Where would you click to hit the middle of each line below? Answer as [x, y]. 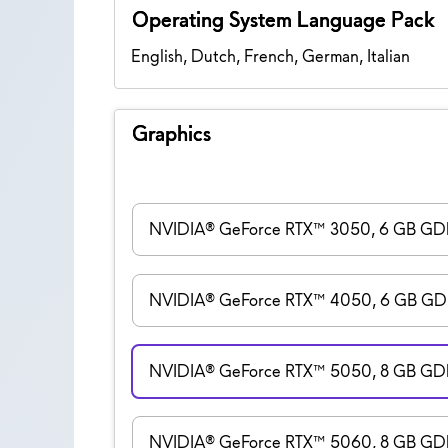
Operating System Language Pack [283, 19]
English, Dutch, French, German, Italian [270, 55]
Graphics [171, 133]
